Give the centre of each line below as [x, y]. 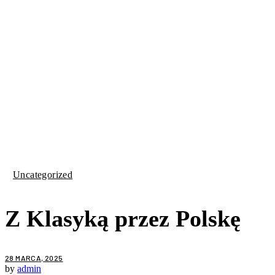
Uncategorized [43, 175]
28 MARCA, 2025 [34, 258]
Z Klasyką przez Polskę [123, 218]
